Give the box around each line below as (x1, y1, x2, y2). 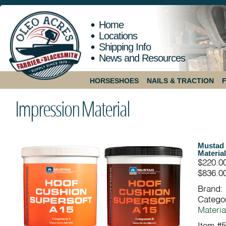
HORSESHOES (90, 76, 139, 85)
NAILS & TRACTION (147, 76, 214, 85)
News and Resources (99, 52, 185, 64)
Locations (99, 30, 137, 41)
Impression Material (15, 94, 130, 122)
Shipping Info (99, 41, 151, 52)
